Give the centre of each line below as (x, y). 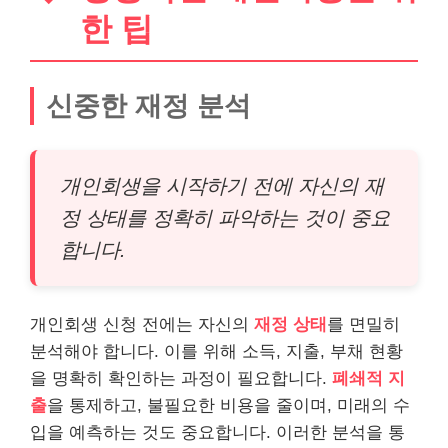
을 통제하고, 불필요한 (133, 405)
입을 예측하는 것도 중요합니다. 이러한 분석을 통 (217, 432)
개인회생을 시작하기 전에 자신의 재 (222, 185)
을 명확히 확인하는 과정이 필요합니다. (181, 378)
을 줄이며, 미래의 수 (332, 405)
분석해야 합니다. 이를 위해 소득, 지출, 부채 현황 (216, 351)
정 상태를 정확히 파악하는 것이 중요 (225, 217)
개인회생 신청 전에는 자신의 (142, 324)
